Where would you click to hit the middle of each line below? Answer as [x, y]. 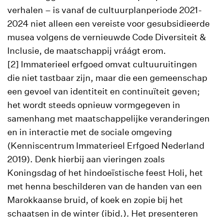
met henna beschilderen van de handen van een [105, 186]
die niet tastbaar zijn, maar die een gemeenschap [107, 78]
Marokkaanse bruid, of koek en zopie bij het [95, 200]
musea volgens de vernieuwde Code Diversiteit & [107, 37]
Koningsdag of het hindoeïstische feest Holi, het [105, 173]
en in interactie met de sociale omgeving [90, 132]
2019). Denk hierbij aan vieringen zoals [86, 159]
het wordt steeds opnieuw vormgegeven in [94, 105]
